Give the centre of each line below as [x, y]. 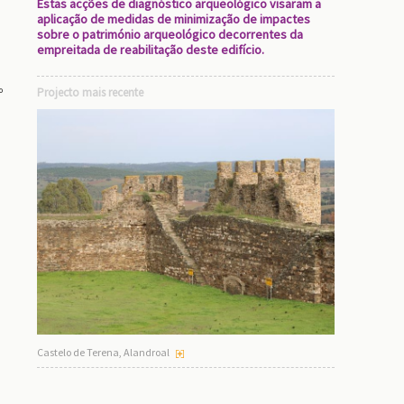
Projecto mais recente [90, 92]
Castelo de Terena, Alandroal [103, 352]
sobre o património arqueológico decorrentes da [170, 34]
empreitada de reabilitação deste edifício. [151, 50]
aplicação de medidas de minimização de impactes [174, 19]
